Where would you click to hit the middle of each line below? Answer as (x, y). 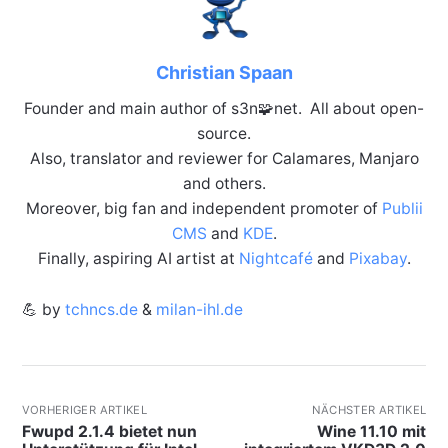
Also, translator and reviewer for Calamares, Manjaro (224, 158)
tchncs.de (101, 309)
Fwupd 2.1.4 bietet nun (109, 431)
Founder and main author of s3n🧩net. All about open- (224, 108)
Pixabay (377, 258)
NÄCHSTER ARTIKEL (369, 409)
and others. (224, 183)
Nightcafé (275, 258)
